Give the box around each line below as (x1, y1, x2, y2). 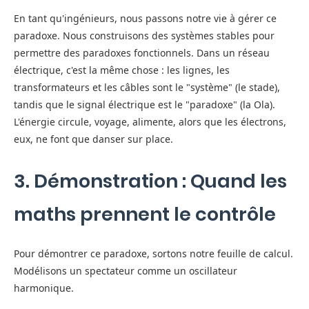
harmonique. (14, 281, 74, 295)
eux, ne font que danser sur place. (14, 132, 173, 146)
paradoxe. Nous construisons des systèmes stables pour (14, 29, 275, 42)
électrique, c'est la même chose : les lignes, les (14, 63, 230, 77)
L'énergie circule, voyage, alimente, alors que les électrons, (14, 115, 286, 128)
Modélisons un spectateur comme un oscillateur (14, 264, 237, 277)
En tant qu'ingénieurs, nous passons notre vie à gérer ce (14, 12, 277, 25)
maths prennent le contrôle (14, 201, 276, 227)
